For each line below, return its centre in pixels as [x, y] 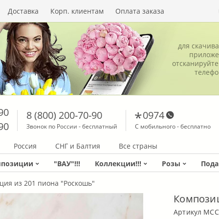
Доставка [23, 11]
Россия [25, 146]
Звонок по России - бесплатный [72, 126]
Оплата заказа [140, 11]
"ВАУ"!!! [67, 164]
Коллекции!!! [118, 164]
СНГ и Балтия [77, 146]
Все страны [138, 146]
